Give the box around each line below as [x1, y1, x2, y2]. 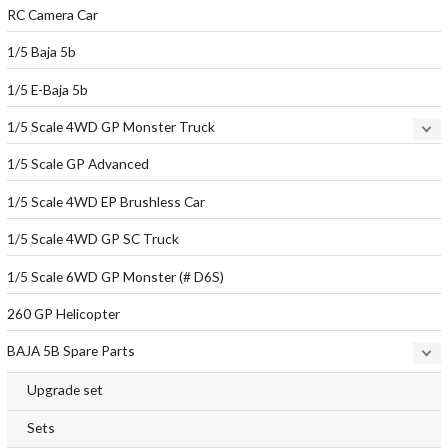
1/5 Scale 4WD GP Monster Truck [7, 117, 216, 135]
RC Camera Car [7, 5, 99, 23]
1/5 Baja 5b [7, 43, 77, 61]
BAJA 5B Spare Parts [7, 342, 136, 360]
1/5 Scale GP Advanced [7, 155, 150, 173]
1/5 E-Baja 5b [7, 80, 89, 98]
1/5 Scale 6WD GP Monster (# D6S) [7, 267, 225, 285]
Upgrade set [27, 381, 104, 399]
